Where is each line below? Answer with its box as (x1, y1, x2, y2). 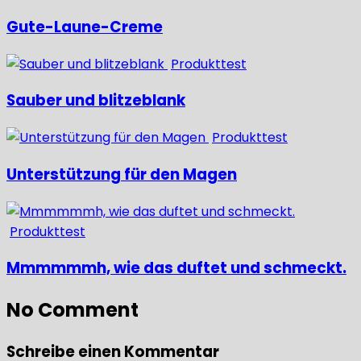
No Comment (6, 297, 139, 324)
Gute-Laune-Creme (6, 15, 163, 38)
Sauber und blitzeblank (6, 89, 185, 112)
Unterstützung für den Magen (6, 163, 237, 185)
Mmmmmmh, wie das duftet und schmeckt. (6, 257, 346, 280)
